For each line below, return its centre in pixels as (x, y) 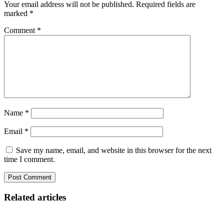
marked (17, 13)
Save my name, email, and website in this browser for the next (114, 150)
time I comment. (29, 159)
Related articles (35, 197)
